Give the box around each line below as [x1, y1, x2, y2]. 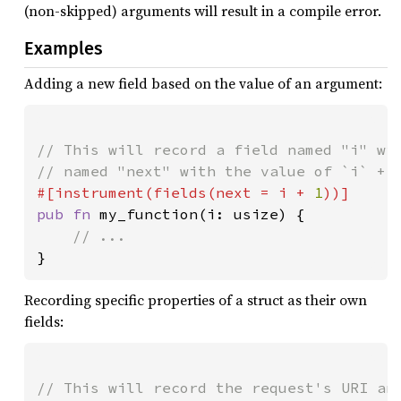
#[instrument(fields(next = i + [37, 183, 314, 201]
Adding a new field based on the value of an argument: [24, 73, 382, 93]
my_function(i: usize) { [99, 204, 305, 223]
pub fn [37, 204, 99, 223]
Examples [24, 37, 103, 59]
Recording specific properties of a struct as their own [24, 289, 367, 310]
